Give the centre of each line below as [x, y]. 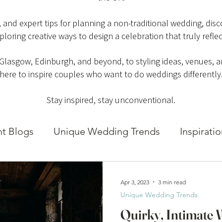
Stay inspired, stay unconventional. [111, 100]
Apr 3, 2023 [135, 182]
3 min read [172, 182]
